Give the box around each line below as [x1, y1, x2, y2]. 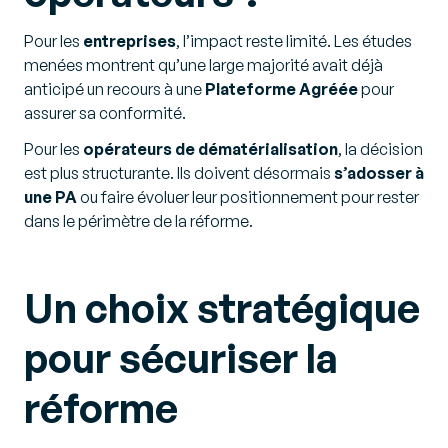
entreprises [83, 31, 176, 51]
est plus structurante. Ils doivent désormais [24, 163, 334, 183]
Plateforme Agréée [205, 79, 358, 99]
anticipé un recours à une [24, 79, 205, 99]
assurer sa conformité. [24, 103, 186, 123]
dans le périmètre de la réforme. [24, 211, 253, 231]
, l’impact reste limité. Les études [176, 31, 412, 51]
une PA [24, 187, 77, 207]
